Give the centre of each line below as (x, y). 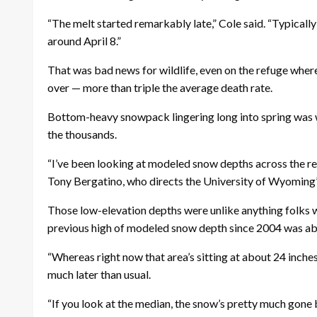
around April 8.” (85, 41)
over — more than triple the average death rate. (161, 88)
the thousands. (82, 134)
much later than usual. (99, 275)
